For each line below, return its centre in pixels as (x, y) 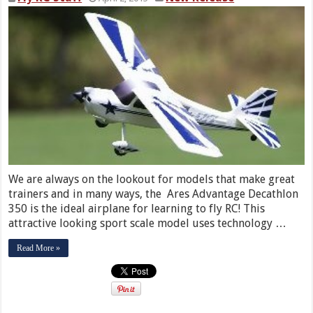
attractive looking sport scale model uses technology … (148, 223)
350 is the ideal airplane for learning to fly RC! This (137, 208)
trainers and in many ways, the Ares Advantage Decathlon (154, 194)
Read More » (39, 248)
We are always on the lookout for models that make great (152, 179)
